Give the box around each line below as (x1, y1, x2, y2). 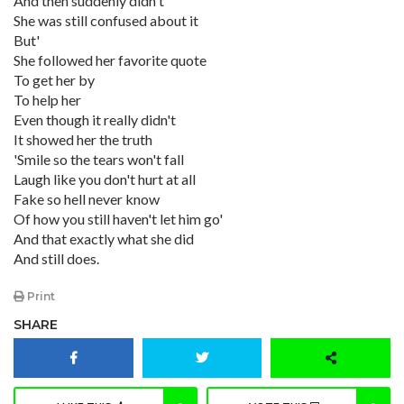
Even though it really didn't (14, 111, 176, 128)
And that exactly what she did (14, 230, 194, 247)
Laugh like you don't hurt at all (14, 170, 196, 188)
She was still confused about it (14, 12, 198, 29)
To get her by (14, 71, 95, 88)
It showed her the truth (14, 131, 152, 148)
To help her (14, 91, 81, 108)
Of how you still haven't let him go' (14, 210, 223, 227)
